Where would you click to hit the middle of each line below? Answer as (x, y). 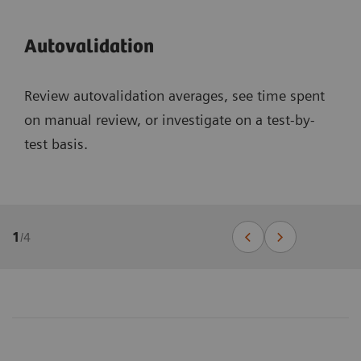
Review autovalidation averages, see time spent (174, 96)
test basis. (56, 144)
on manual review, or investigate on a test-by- (170, 120)
